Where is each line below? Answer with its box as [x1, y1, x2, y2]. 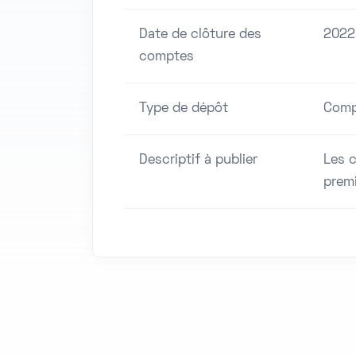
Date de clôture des [139, 29, 261, 42]
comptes [139, 51, 194, 64]
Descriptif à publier [139, 154, 257, 168]
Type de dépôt [139, 103, 228, 116]
